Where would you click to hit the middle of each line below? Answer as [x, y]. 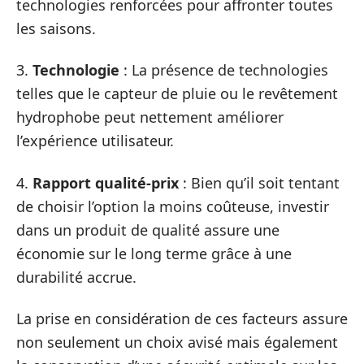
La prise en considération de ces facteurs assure [182, 319]
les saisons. [56, 28]
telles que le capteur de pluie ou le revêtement [177, 94]
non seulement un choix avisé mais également [177, 342]
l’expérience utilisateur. [95, 141]
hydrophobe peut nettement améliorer [150, 117]
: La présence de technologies [224, 70]
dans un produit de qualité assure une [148, 230]
